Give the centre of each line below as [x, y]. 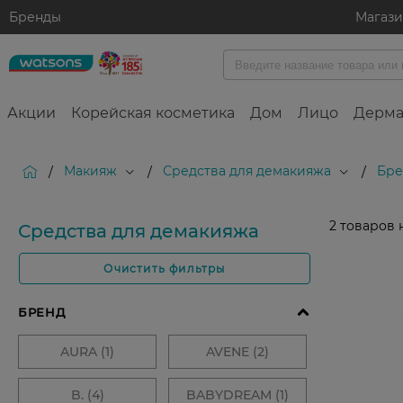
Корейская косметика [153, 113]
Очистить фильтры [165, 269]
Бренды [35, 17]
